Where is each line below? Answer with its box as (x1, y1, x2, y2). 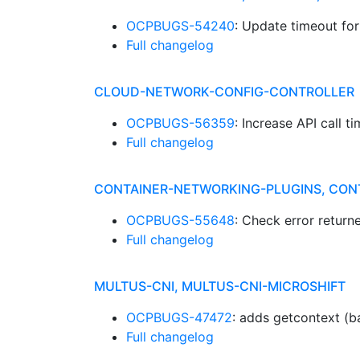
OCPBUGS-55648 (126, 212, 235, 228)
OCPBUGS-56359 (126, 115, 235, 131)
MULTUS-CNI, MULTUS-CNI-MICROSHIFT (94, 278, 346, 294)
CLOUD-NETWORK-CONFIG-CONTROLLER (94, 84, 354, 100)
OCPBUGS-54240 (126, 18, 235, 34)
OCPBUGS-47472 (126, 309, 232, 325)
